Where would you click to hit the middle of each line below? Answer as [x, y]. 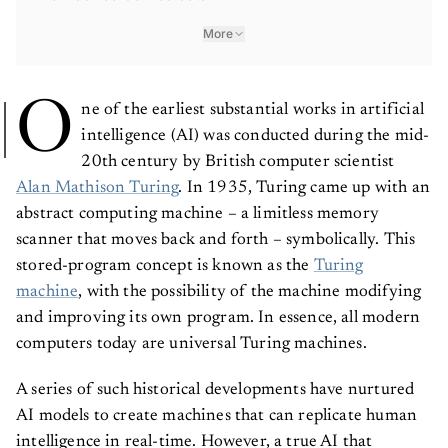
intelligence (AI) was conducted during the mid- [255, 129]
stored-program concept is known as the [165, 259]
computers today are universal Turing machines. [191, 337]
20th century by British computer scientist [238, 155]
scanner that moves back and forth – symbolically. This [216, 233]
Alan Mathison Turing [97, 181]
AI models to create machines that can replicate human [217, 409]
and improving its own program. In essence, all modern [218, 311]
